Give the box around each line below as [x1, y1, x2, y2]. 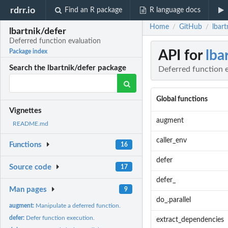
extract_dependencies [156, 216, 224, 224]
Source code [9, 163, 52, 172]
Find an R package [65, 7, 123, 14]
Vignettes [9, 107, 42, 115]
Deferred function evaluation [9, 38, 101, 45]
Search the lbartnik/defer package [9, 64, 127, 72]
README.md [13, 121, 48, 127]
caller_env [156, 137, 187, 145]
